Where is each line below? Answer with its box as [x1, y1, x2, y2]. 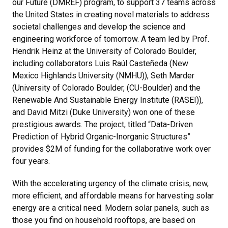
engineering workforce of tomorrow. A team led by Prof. [12, 34, 209, 44]
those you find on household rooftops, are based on [12, 215, 195, 225]
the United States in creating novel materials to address [12, 9, 210, 19]
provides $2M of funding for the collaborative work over [12, 144, 211, 154]
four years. [12, 156, 50, 166]
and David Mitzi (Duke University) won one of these [12, 107, 195, 117]
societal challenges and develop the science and [12, 21, 185, 32]
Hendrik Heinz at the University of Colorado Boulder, [12, 46, 196, 56]
